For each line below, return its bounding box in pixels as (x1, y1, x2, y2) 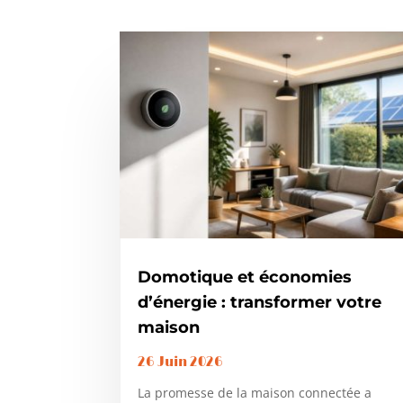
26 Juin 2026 (138, 354, 224, 371)
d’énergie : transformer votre (138, 292, 382, 313)
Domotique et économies (138, 267, 353, 288)
